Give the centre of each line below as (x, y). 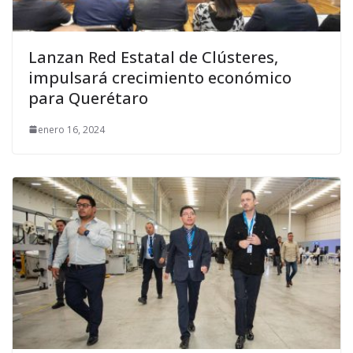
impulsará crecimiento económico (160, 77)
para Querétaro (88, 98)
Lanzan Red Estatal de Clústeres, (153, 57)
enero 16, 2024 (71, 129)
